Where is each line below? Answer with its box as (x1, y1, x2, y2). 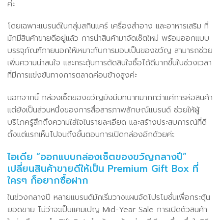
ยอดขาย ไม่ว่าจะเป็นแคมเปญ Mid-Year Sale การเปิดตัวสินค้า (7, 203, 207, 216)
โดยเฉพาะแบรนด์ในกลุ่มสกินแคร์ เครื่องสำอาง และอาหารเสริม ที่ (7, 20, 209, 32)
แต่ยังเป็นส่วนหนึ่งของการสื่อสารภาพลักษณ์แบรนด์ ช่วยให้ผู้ (7, 104, 199, 116)
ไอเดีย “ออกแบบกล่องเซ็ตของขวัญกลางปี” (7, 149, 187, 164)
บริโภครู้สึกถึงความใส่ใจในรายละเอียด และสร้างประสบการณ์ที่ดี (7, 116, 207, 129)
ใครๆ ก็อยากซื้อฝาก (7, 173, 88, 188)
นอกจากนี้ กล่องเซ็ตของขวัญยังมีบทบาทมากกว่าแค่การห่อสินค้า (7, 92, 213, 104)
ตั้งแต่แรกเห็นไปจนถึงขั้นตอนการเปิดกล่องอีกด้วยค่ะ (7, 129, 174, 141)
